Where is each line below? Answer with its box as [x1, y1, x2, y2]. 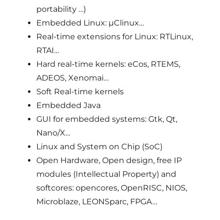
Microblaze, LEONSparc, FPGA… [36, 197, 158, 207]
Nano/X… [36, 128, 71, 138]
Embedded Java [36, 101, 101, 110]
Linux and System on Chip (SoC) [36, 142, 163, 152]
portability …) [36, 4, 86, 14]
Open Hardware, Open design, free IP [36, 156, 182, 165]
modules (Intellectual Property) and [36, 169, 177, 179]
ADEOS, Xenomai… [36, 73, 109, 83]
